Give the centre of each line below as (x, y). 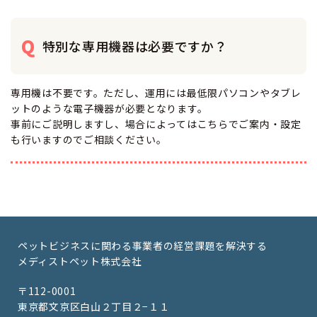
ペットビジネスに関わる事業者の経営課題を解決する (143, 246)
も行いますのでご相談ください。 (89, 140)
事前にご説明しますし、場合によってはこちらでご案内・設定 (156, 124)
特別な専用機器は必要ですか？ (135, 46)
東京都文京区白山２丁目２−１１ (94, 307)
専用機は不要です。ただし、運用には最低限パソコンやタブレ (156, 93)
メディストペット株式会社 (80, 261)
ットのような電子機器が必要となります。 (109, 109)
